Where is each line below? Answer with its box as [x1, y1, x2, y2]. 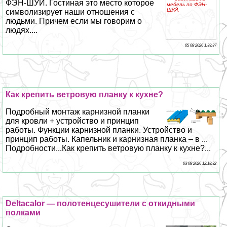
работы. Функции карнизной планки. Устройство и [6, 125, 193, 134]
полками [6, 208, 41, 217]
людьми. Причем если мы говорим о [6, 16, 142, 25]
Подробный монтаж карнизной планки [6, 107, 150, 116]
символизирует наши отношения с [6, 7, 135, 16]
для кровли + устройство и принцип [6, 116, 139, 125]
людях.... [6, 25, 38, 34]
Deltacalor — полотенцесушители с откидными [6, 199, 196, 208]
